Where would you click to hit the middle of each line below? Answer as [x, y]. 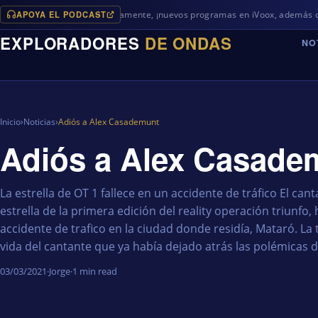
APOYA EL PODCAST [61, 14]
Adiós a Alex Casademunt [109, 121]
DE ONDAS [188, 43]
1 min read [95, 271]
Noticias [39, 121]
